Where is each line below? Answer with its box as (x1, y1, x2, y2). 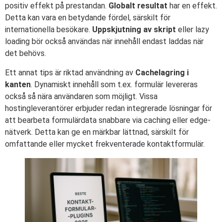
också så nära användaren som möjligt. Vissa (5, 91, 158, 101)
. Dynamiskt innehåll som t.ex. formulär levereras (31, 79, 198, 89)
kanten (5, 79, 31, 89)
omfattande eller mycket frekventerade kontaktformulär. (5, 139, 205, 149)
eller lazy (176, 25, 209, 35)
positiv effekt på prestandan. (5, 1, 109, 11)
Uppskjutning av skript (92, 25, 176, 35)
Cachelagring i (135, 67, 189, 77)
